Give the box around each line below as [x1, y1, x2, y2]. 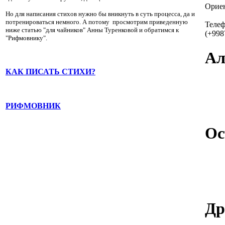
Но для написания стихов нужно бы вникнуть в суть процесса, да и [6, 10, 195, 18]
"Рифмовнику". [6, 34, 47, 42]
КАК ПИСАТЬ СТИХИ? [6, 67, 95, 76]
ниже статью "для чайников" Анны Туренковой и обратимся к [6, 26, 179, 34]
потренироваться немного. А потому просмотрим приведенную [6, 18, 188, 26]
